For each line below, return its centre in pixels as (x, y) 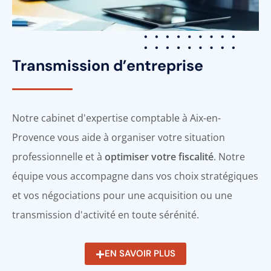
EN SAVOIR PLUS (140, 254)
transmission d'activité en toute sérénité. (106, 215)
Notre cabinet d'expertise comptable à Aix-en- (116, 118)
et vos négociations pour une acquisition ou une (122, 196)
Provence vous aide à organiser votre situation (119, 138)
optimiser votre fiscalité (159, 157)
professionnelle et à (58, 157)
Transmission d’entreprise (108, 66)
